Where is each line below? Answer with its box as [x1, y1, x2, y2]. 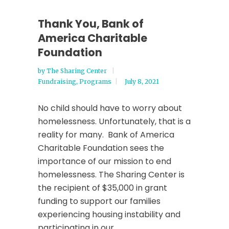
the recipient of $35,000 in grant [38, 182, 167, 194]
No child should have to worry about [38, 102, 182, 114]
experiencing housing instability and [38, 209, 180, 220]
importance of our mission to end [38, 155, 171, 167]
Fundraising [38, 78, 76, 85]
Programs [79, 78, 111, 85]
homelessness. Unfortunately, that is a [38, 116, 191, 127]
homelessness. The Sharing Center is [38, 169, 185, 180]
